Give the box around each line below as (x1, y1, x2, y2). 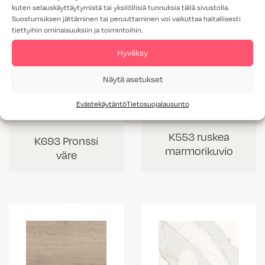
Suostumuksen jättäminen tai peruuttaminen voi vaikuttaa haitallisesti (12, 13, 241, 23)
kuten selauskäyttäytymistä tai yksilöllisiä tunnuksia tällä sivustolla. (12, 2, 229, 12)
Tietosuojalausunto (126, 98, 189, 108)
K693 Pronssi (34, 132, 98, 148)
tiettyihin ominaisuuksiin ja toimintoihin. (12, 24, 143, 34)
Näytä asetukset (102, 73, 163, 85)
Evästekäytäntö (76, 98, 127, 108)
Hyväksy (117, 47, 148, 58)
